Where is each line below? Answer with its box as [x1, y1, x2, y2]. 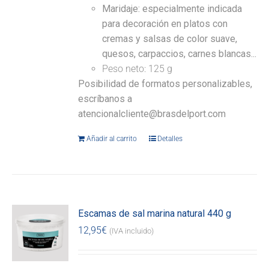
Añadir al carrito [86, 134, 138, 144]
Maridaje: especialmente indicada [102, 3, 243, 15]
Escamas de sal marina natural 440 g [78, 208, 232, 220]
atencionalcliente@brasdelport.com [78, 108, 226, 120]
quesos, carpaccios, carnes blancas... [102, 48, 257, 60]
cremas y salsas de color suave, [102, 33, 238, 45]
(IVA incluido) [109, 226, 154, 236]
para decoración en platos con [102, 18, 228, 30]
